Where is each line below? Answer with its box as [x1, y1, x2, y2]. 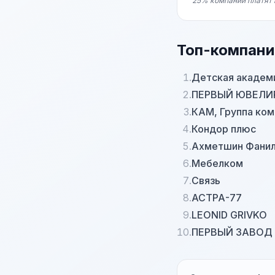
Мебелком [192, 157, 243, 169]
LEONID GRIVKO [192, 209, 267, 221]
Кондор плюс [192, 123, 256, 135]
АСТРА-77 [192, 192, 242, 204]
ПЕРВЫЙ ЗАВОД [192, 226, 273, 238]
